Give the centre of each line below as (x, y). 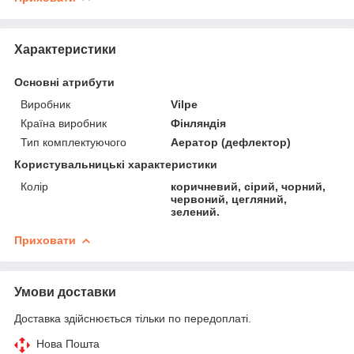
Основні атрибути (64, 82)
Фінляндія (199, 123)
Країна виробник (64, 123)
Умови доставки (65, 292)
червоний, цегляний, (229, 199)
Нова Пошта (68, 343)
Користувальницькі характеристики (116, 164)
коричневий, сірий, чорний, (249, 186)
